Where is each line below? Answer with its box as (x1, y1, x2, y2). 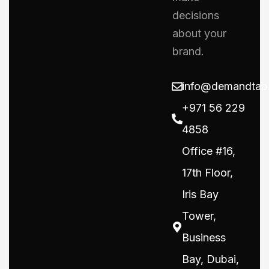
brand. (172, 45, 204, 58)
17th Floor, (182, 166, 233, 179)
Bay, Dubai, (182, 253, 239, 265)
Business (182, 231, 226, 244)
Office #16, (182, 145, 235, 157)
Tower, (182, 210, 216, 222)
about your (172, 27, 226, 40)
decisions (172, 9, 219, 22)
